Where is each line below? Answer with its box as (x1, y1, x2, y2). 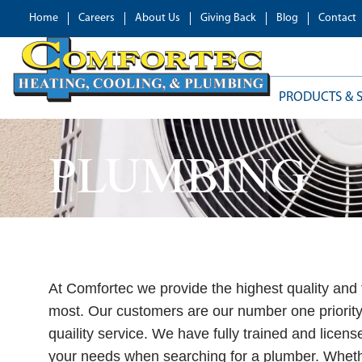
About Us (135, 12, 180, 24)
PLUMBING (48, 154, 307, 202)
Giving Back (200, 12, 256, 24)
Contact (318, 12, 356, 24)
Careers (78, 12, 115, 24)
